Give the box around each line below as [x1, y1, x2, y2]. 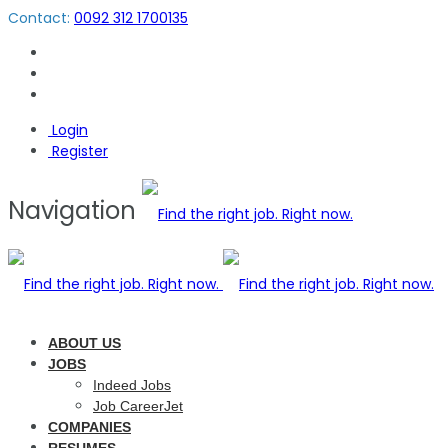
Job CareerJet [93, 398, 183, 414]
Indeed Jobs [93, 377, 171, 393]
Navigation [8, 194, 136, 227]
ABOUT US [48, 335, 121, 351]
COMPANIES [48, 419, 131, 435]
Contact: [8, 8, 74, 28]
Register [48, 141, 108, 161]
